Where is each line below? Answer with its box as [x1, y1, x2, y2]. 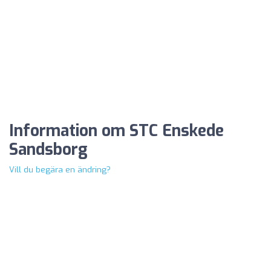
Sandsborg [9, 139, 88, 161]
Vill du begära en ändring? [9, 165, 111, 175]
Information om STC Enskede [9, 120, 224, 142]
